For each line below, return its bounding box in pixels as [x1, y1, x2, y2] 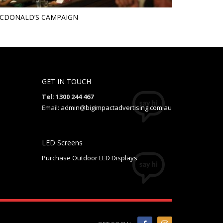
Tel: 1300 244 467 [41, 92, 94, 101]
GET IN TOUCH [41, 76, 91, 86]
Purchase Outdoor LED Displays [41, 153, 137, 162]
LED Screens [41, 137, 83, 147]
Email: [41, 103, 61, 112]
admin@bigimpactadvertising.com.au [60, 103, 172, 112]
